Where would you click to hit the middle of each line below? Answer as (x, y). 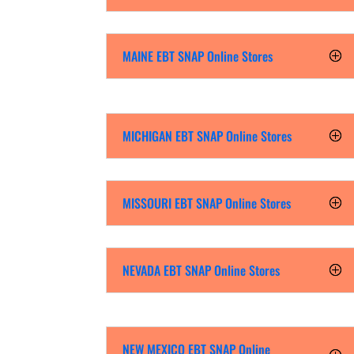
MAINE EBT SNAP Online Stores (198, 56)
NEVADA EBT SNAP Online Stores (201, 270)
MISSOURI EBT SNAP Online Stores (207, 203)
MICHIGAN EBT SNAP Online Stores (207, 136)
